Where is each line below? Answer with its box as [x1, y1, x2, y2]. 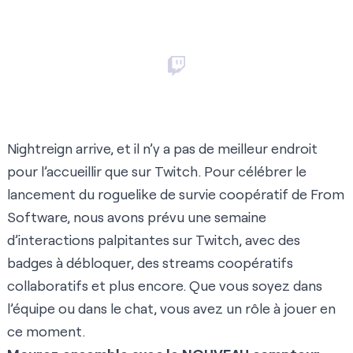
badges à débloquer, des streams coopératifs [7, 254, 293, 272]
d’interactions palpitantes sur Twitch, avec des [7, 231, 300, 249]
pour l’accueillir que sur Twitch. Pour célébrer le [7, 162, 307, 180]
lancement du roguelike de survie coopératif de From [7, 185, 344, 203]
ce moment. [7, 322, 85, 340]
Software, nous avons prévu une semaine [7, 208, 266, 226]
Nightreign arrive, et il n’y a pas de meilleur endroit [7, 139, 318, 158]
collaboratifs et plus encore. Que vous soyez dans [7, 277, 322, 295]
